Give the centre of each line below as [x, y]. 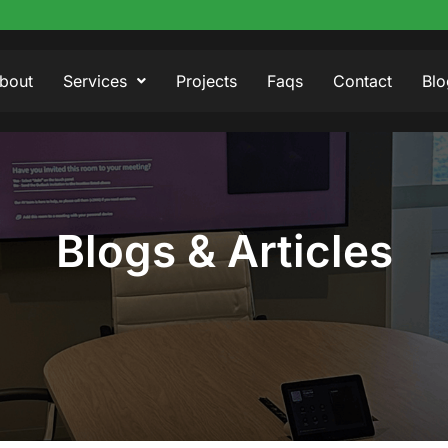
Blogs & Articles [224, 250]
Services [95, 81]
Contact [362, 81]
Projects [206, 81]
